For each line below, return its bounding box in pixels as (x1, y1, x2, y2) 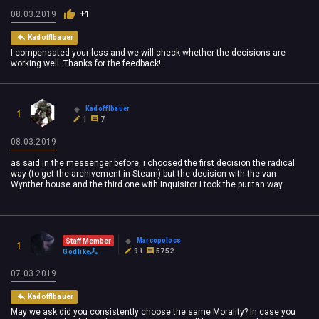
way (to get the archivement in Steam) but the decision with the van (11, 169, 276, 179)
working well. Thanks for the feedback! (11, 58, 161, 69)
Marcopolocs (137, 236, 181, 244)
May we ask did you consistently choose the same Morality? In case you (11, 307, 296, 318)
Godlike (63, 248, 92, 256)
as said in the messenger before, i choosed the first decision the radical (11, 158, 295, 169)
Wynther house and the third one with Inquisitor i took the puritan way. (11, 179, 284, 190)
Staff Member (66, 237, 111, 246)
